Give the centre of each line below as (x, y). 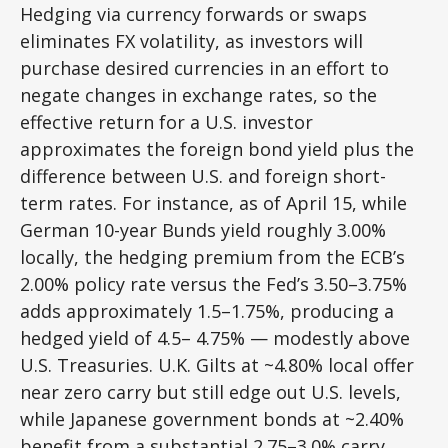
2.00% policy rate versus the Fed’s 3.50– (189, 283)
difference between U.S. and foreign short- (203, 175)
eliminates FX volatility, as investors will (191, 40)
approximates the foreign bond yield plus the (217, 148)
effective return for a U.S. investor (166, 121)
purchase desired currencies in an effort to (204, 67)
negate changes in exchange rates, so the (198, 94)
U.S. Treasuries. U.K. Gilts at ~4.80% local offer (217, 364)
